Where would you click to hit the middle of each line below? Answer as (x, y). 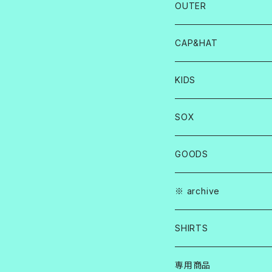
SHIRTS (192, 228)
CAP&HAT (196, 43)
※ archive (198, 191)
